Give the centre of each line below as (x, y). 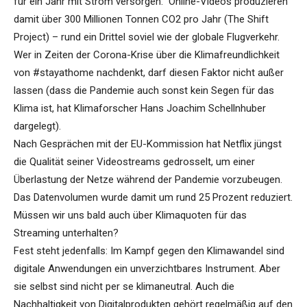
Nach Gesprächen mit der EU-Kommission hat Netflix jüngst (148, 144)
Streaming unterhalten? (66, 233)
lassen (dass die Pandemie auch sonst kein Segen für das (144, 91)
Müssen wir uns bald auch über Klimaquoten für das (130, 216)
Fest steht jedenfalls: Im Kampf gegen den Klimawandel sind (149, 251)
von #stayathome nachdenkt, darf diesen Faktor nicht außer (149, 73)
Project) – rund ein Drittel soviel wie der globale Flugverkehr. (147, 37)
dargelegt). (37, 126)
